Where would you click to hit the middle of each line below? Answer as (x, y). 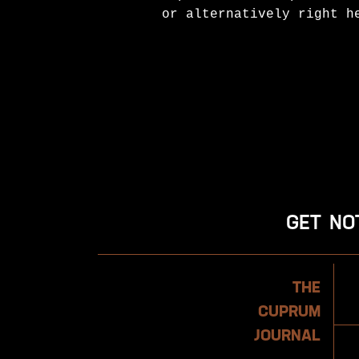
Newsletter (137, 262)
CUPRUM (289, 312)
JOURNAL (287, 336)
